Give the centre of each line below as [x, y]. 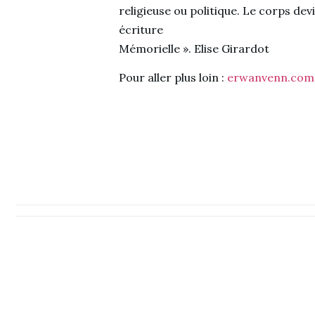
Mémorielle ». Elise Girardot [194, 49]
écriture [141, 30]
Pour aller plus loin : [173, 78]
